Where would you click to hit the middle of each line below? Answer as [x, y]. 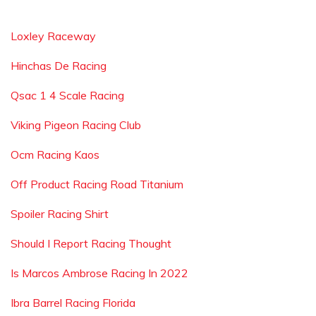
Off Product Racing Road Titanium [97, 184]
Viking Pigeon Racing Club [76, 125]
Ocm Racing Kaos [55, 154]
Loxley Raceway [53, 36]
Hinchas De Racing [59, 66]
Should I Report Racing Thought [91, 243]
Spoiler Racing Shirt [60, 214]
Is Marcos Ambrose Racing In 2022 [99, 273]
